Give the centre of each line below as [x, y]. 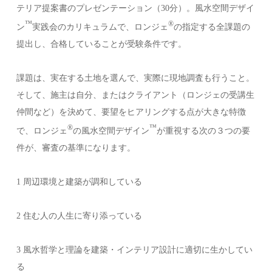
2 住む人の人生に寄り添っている [80, 216]
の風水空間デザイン [111, 131]
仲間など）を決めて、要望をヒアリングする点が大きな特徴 [131, 112]
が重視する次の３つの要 [204, 131]
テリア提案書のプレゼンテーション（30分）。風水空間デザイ [136, 8]
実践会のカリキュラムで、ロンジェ [100, 27]
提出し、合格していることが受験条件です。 [102, 44]
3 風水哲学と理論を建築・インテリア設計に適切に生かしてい [135, 250]
